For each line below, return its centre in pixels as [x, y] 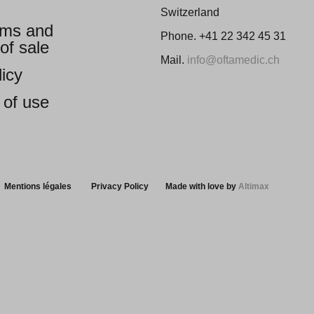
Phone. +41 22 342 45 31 [223, 36]
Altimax [254, 186]
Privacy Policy [120, 186]
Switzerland [190, 12]
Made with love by [202, 186]
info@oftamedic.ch [233, 60]
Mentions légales [38, 186]
